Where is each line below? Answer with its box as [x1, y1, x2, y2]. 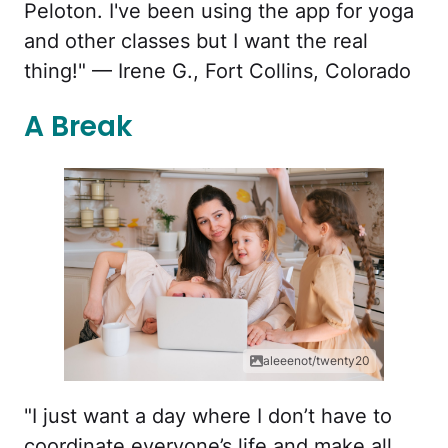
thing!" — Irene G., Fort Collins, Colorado [24, 59, 411, 84]
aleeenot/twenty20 [263, 352, 370, 368]
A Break [24, 107, 133, 147]
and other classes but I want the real [24, 29, 368, 54]
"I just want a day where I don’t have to [24, 403, 392, 428]
